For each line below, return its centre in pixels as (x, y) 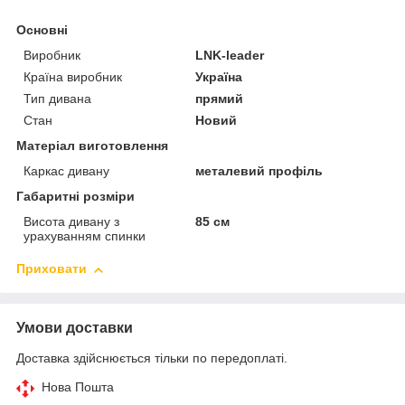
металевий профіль (259, 171)
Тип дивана (57, 99)
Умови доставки (75, 328)
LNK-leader (230, 56)
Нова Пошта (78, 387)
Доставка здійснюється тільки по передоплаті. (152, 358)
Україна (219, 77)
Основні (42, 30)
